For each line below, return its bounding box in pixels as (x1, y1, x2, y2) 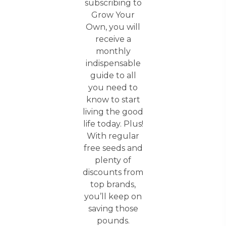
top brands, (90, 179, 136, 189)
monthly (95, 46, 131, 56)
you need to (88, 82, 138, 92)
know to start (86, 94, 140, 104)
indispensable (85, 58, 141, 68)
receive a (95, 34, 131, 44)
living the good (83, 106, 143, 117)
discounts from (83, 167, 143, 177)
